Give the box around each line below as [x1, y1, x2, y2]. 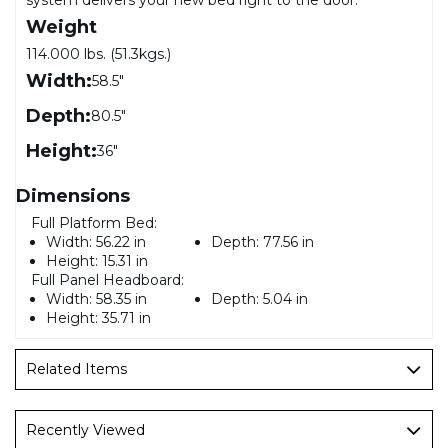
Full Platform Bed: [31, 213, 157, 232]
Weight [26, 15, 97, 38]
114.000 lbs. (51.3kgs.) [26, 44, 171, 63]
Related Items [26, 359, 127, 378]
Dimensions [16, 184, 130, 207]
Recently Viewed [26, 420, 145, 439]
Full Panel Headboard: [31, 270, 184, 289]
